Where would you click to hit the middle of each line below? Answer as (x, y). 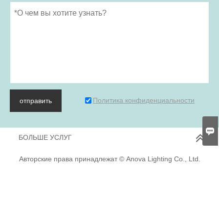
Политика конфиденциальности (144, 100)
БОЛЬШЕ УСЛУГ (45, 137)
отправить (36, 100)
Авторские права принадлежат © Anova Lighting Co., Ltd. (109, 159)
